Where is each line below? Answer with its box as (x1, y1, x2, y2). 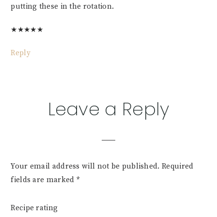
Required (162, 161, 194, 171)
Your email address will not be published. (11, 161, 160, 171)
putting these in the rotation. (11, 1, 114, 11)
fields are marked (11, 175, 77, 185)
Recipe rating (11, 203, 58, 213)
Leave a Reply (47, 96, 170, 122)
